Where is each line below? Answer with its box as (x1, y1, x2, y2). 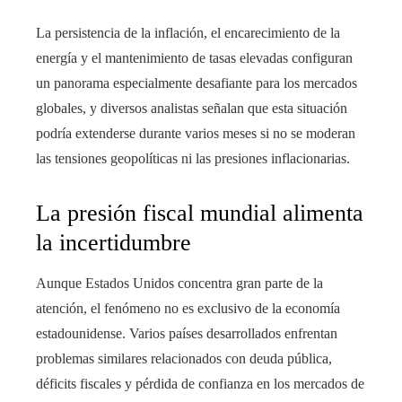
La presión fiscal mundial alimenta (36, 200, 363, 227)
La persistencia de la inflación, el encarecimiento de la (36, 25, 340, 41)
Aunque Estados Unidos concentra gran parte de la (36, 275, 323, 292)
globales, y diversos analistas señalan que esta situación (36, 100, 347, 117)
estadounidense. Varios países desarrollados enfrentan (36, 326, 337, 342)
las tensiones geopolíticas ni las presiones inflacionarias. (36, 151, 350, 167)
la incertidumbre (36, 230, 191, 257)
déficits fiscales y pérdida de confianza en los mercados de (36, 376, 364, 392)
